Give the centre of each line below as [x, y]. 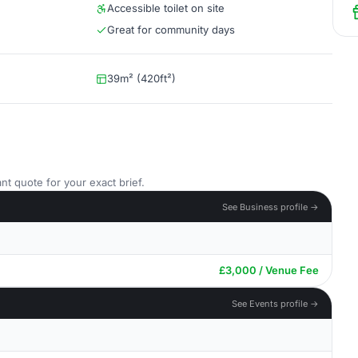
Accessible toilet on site [166, 8]
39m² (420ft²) [141, 78]
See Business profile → [270, 207]
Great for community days [171, 30]
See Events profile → [275, 303]
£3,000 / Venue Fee [269, 270]
